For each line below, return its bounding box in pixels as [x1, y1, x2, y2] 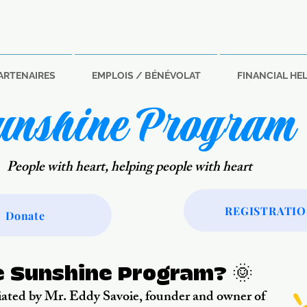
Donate [5, 208, 45, 223]
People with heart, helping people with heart [7, 156, 252, 180]
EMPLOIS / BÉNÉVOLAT [91, 70, 201, 81]
